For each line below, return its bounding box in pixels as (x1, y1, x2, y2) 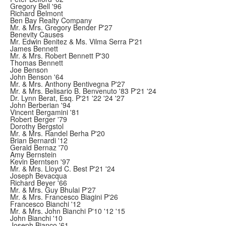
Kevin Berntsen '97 (10, 156, 70, 166)
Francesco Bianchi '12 (10, 199, 81, 209)
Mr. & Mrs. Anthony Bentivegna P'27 (10, 79, 125, 89)
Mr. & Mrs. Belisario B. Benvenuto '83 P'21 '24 (10, 86, 156, 96)
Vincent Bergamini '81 (10, 107, 80, 117)
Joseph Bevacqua (10, 171, 67, 181)
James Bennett (10, 43, 58, 53)
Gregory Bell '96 (10, 1, 62, 11)
